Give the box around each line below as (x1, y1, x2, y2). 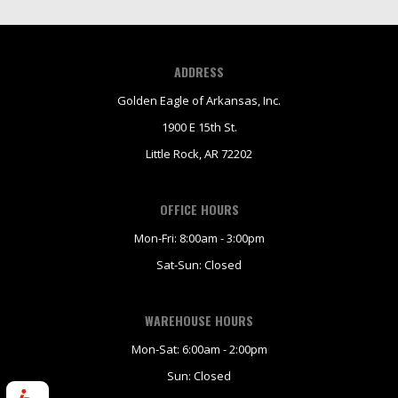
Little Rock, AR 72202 (146, 146, 252, 163)
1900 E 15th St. (161, 119, 237, 136)
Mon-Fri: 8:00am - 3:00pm (133, 230, 265, 247)
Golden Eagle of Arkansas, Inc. (117, 92, 281, 109)
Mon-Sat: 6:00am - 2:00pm (131, 341, 267, 358)
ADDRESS (174, 62, 224, 82)
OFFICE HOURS (159, 200, 239, 219)
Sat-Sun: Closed (156, 257, 242, 274)
